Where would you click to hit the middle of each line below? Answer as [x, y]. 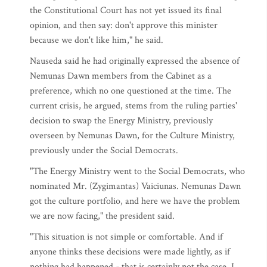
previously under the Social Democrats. [104, 150]
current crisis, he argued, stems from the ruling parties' [133, 106]
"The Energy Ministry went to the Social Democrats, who [137, 171]
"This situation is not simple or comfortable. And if [126, 237]
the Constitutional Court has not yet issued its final [126, 10]
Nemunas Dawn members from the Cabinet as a [121, 76]
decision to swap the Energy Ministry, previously [121, 121]
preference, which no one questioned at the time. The [131, 91]
